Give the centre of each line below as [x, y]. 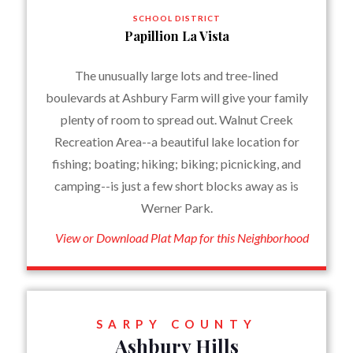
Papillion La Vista [176, 36]
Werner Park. [176, 208]
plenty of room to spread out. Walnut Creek [176, 119]
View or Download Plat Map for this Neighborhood [182, 238]
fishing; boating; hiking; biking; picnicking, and [176, 163]
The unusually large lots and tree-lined [176, 75]
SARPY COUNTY [176, 324]
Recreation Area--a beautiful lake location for [176, 141]
